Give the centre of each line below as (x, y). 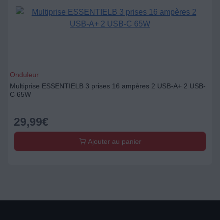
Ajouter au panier (113, 141)
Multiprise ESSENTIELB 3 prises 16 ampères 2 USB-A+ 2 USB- (108, 86)
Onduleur (24, 75)
